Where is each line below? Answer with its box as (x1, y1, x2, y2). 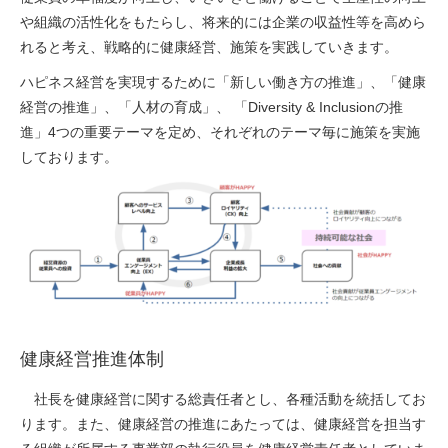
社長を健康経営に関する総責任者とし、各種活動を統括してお (20, 391, 426, 408)
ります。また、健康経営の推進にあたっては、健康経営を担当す (20, 416, 426, 433)
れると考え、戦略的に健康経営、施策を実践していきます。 (20, 39, 398, 55)
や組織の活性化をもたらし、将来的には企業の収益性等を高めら (20, 14, 426, 30)
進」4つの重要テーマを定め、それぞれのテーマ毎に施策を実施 (20, 124, 420, 140)
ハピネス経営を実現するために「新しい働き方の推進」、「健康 (20, 74, 426, 90)
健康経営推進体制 (20, 349, 164, 370)
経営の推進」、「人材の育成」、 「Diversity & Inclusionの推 (20, 99, 403, 115)
